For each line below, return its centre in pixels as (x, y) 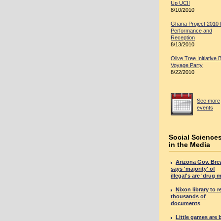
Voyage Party (187, 65)
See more (208, 101)
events (205, 108)
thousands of (188, 196)
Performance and (191, 31)
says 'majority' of (193, 169)
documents (185, 203)
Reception (183, 37)
